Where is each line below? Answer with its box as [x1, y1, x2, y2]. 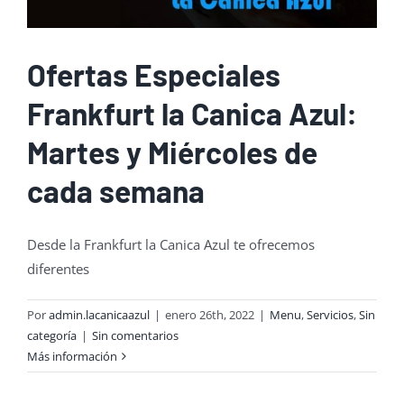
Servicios [307, 306, 353, 323]
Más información [27, 347, 117, 364]
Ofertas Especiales [27, 55, 280, 93]
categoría [27, 326, 77, 344]
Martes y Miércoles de [27, 133, 317, 170]
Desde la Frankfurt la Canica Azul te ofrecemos [27, 234, 315, 253]
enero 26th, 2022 [165, 306, 254, 323]
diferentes [27, 259, 89, 278]
